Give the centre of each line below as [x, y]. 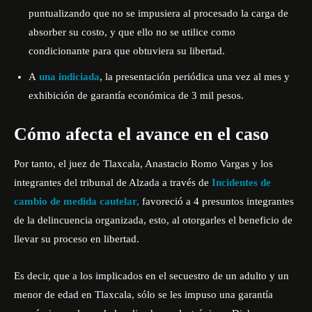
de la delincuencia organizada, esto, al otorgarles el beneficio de [153, 220]
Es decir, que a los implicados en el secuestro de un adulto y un [151, 276]
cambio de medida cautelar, [78, 201]
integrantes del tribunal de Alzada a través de [113, 182]
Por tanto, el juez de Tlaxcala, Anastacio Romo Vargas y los [143, 164]
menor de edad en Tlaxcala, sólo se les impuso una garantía [143, 295]
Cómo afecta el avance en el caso [141, 134]
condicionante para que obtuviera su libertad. [127, 51]
